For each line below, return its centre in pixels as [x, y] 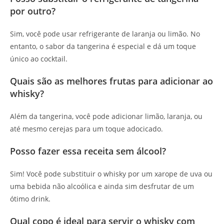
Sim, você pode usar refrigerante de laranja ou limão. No [105, 34]
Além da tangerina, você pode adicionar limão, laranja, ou [106, 116]
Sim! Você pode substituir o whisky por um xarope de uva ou [111, 174]
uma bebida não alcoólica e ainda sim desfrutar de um [102, 186]
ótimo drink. [30, 199]
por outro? [33, 11]
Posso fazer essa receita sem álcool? [88, 151]
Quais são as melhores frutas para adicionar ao [111, 81]
